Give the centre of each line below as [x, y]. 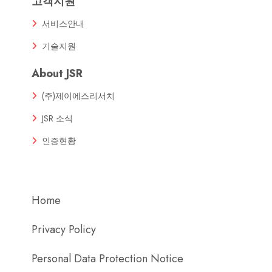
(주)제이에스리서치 [78, 96]
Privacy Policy [64, 229]
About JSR [57, 73]
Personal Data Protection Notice [107, 259]
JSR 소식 [57, 118]
